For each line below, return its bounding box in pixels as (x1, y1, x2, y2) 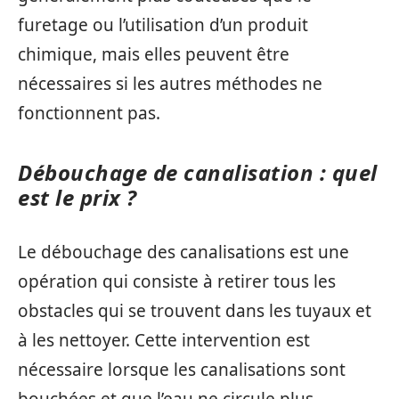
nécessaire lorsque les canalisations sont (18, 357, 346, 381)
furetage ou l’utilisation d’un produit (18, 13, 308, 37)
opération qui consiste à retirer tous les (18, 269, 336, 293)
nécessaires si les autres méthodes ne (18, 72, 322, 96)
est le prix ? (18, 183, 137, 213)
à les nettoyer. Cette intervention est (18, 328, 310, 352)
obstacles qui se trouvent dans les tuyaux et (18, 298, 371, 322)
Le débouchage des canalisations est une (18, 240, 349, 264)
